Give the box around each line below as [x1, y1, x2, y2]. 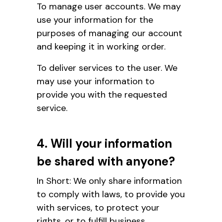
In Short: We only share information [37, 174, 182, 187]
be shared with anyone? [37, 153, 175, 169]
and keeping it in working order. [37, 40, 166, 53]
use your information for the [37, 13, 153, 26]
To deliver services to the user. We [37, 61, 177, 74]
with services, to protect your [37, 201, 160, 214]
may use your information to [37, 75, 155, 87]
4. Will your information [37, 135, 172, 151]
